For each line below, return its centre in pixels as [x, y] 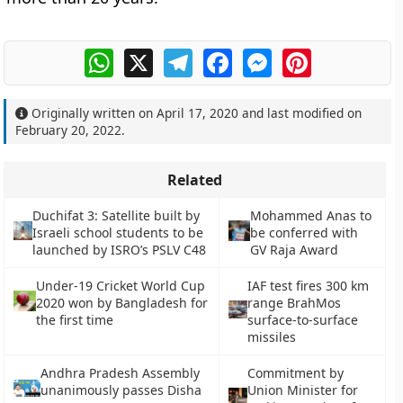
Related [195, 180]
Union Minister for [302, 390]
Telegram [224, 56]
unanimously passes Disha [121, 390]
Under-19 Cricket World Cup [121, 286]
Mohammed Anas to [310, 215]
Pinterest [342, 56]
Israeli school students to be [118, 233]
